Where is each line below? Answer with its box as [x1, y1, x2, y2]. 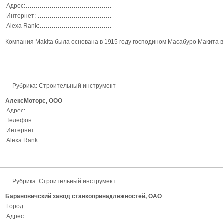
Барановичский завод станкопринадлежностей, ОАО [5, 193, 162, 200]
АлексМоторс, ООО [5, 97, 62, 104]
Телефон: [6, 117, 33, 124]
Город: [6, 203, 25, 210]
